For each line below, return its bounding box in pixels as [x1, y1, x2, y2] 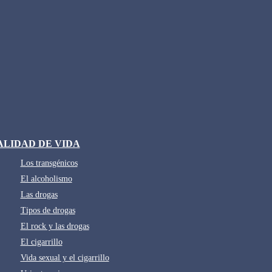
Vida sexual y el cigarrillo [20, 253, 109, 262]
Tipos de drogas [20, 205, 75, 215]
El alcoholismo [20, 174, 72, 183]
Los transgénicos [20, 158, 78, 168]
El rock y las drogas [20, 221, 89, 231]
